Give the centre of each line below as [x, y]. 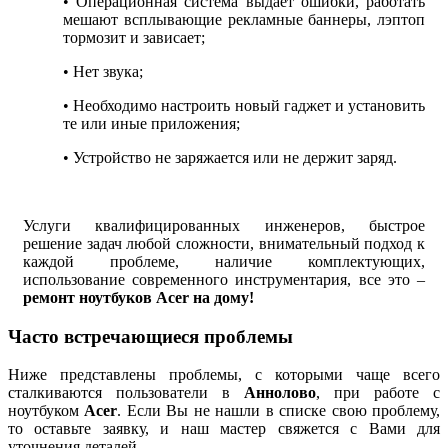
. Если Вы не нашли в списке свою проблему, [279, 411]
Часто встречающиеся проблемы [150, 336]
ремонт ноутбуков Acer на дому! [138, 297]
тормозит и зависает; [134, 37]
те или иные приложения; [151, 123]
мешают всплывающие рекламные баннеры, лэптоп [244, 19]
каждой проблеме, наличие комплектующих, [224, 261]
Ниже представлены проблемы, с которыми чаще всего [224, 375]
